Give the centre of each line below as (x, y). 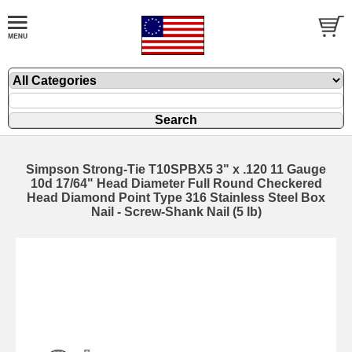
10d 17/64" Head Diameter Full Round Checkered (176, 183)
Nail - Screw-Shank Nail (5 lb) (176, 212)
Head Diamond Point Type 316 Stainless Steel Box (176, 198)
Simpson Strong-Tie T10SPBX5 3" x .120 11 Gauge (176, 169)
